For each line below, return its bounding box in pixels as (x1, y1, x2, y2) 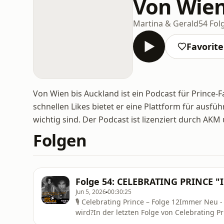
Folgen (33, 129, 87, 151)
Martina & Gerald (133, 17, 198, 29)
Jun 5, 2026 (75, 187, 106, 196)
